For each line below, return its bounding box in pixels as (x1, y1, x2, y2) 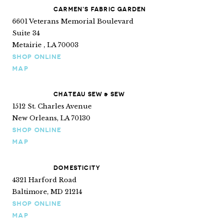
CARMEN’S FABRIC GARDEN (54, 5, 146, 13)
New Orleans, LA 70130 (12, 114, 90, 122)
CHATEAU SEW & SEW (54, 90, 125, 98)
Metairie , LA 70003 (12, 40, 79, 49)
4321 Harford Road (12, 175, 77, 184)
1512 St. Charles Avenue (12, 102, 92, 110)
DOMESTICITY (54, 164, 101, 171)
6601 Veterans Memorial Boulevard (12, 17, 134, 26)
